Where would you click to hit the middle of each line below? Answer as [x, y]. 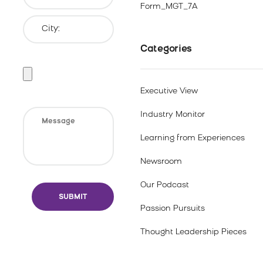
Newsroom [161, 162]
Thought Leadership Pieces [193, 232]
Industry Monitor [173, 115]
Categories [166, 49]
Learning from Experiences [193, 138]
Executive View [169, 91]
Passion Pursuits [173, 209]
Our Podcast [165, 185]
